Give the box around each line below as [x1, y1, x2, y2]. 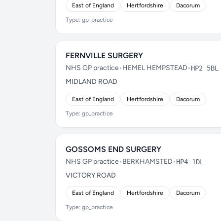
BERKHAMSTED [122, 157, 173, 166]
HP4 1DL [176, 158, 204, 166]
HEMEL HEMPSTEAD [122, 64, 187, 72]
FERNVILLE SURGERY [66, 51, 143, 60]
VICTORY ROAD [66, 171, 116, 180]
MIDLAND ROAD [66, 77, 117, 86]
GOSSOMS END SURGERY [66, 145, 161, 154]
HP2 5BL [191, 64, 219, 72]
